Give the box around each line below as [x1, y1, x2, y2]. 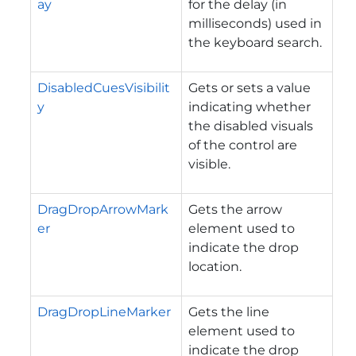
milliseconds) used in [188, 15, 322, 31]
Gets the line [188, 304, 269, 319]
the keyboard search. [188, 34, 322, 50]
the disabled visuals [188, 118, 313, 133]
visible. [188, 156, 230, 172]
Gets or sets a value [188, 79, 311, 95]
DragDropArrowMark [37, 201, 168, 217]
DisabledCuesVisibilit [37, 79, 170, 95]
